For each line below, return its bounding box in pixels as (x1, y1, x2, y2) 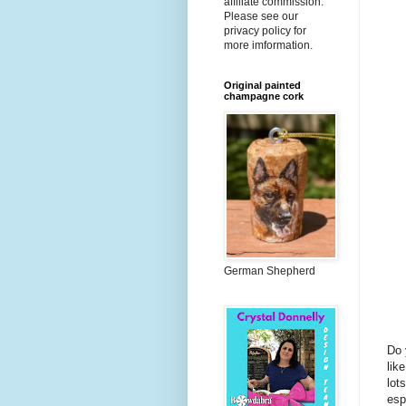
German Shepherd (224, 265, 315, 278)
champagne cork (224, 91, 304, 102)
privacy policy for (224, 24, 306, 38)
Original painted (224, 80, 301, 92)
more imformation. (224, 39, 313, 53)
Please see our (224, 10, 298, 24)
